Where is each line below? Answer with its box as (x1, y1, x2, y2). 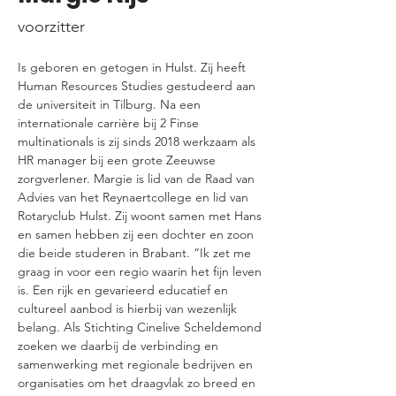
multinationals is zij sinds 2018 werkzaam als (18, 133, 259, 149)
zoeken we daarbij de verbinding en (18, 338, 222, 354)
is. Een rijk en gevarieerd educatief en (18, 282, 232, 298)
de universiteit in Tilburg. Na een (18, 96, 204, 112)
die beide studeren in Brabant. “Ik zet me (18, 245, 255, 261)
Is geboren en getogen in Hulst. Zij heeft (18, 59, 249, 75)
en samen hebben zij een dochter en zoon (18, 226, 257, 242)
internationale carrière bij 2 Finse (18, 115, 202, 131)
